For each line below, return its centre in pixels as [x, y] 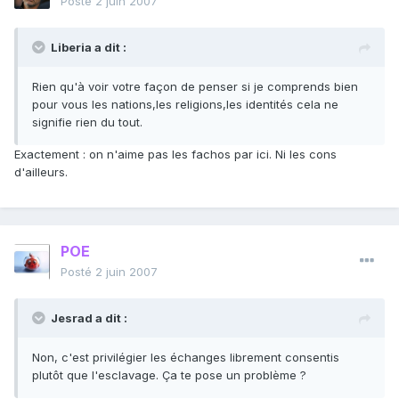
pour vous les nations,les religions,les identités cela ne [185, 105]
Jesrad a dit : [89, 318]
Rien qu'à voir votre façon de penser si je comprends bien [195, 87]
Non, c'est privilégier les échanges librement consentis [186, 358]
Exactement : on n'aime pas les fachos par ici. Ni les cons [175, 155]
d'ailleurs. [41, 172]
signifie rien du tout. [87, 122]
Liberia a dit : [89, 48]
